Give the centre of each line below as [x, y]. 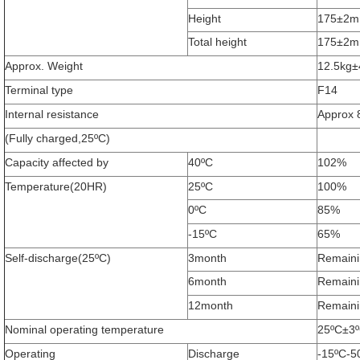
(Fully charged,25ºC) [57, 139]
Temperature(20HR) [56, 187]
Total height [217, 42]
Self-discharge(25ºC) [58, 258]
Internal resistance [52, 115]
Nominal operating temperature [84, 330]
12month [211, 306]
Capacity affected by [57, 163]
